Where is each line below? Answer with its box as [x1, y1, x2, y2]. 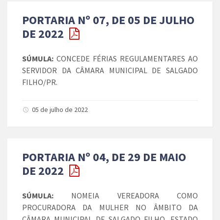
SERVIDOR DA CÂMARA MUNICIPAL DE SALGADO [22, 65, 198, 76]
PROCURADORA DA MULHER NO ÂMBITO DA [22, 202, 198, 213]
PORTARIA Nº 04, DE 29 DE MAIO [22, 149, 186, 165]
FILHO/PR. [22, 77, 57, 87]
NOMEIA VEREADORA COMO [54, 191, 198, 201]
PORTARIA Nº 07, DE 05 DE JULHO [22, 12, 194, 28]
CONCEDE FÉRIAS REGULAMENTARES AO [54, 54, 198, 64]
